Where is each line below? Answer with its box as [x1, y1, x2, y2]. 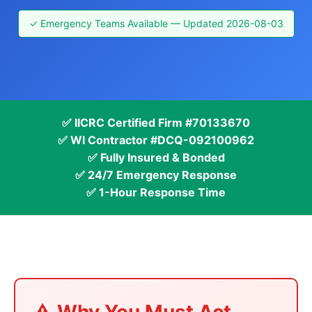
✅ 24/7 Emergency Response [75, 168, 237, 182]
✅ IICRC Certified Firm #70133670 [62, 116, 250, 130]
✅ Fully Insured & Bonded [87, 150, 225, 164]
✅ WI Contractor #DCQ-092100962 [58, 133, 254, 147]
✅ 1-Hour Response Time [86, 185, 226, 199]
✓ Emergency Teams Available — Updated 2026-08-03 [29, 17, 283, 29]
